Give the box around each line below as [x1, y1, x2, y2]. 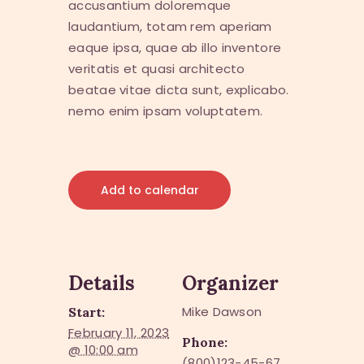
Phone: [182, 334, 227, 351]
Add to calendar [100, 182, 199, 199]
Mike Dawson [182, 303, 262, 321]
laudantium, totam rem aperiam [68, 18, 272, 36]
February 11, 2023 [68, 324, 170, 342]
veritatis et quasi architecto [68, 60, 245, 78]
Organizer [182, 271, 279, 297]
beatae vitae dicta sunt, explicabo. [68, 81, 289, 99]
